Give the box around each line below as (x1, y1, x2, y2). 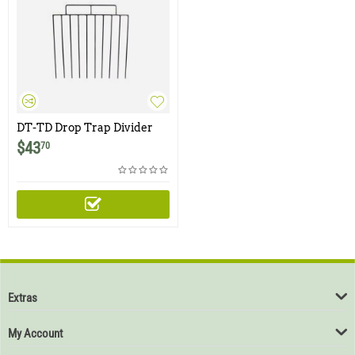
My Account (8, 326, 63, 341)
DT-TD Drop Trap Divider (17, 121, 153, 134)
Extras (8, 291, 37, 305)
